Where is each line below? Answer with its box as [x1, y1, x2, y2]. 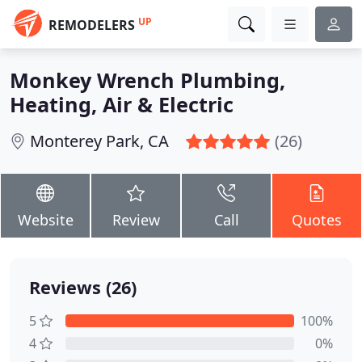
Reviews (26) [29, 276, 137, 299]
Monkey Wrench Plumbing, [10, 66, 285, 94]
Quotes [292, 210, 342, 229]
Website [17, 210, 74, 229]
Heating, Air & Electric [10, 90, 234, 118]
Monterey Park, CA [30, 130, 169, 152]
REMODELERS [48, 16, 135, 34]
